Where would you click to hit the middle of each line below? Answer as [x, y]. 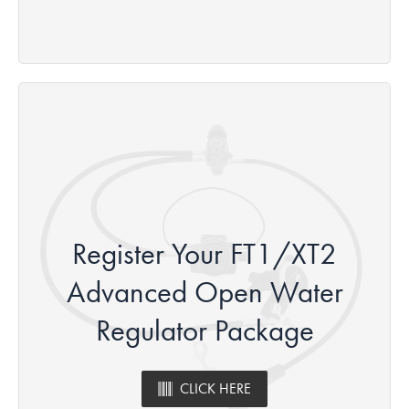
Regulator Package [204, 330]
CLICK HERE [215, 388]
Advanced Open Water [204, 292]
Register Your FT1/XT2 [204, 253]
